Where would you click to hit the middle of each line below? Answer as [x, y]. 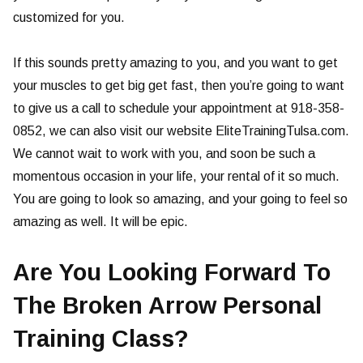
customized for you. [69, 18]
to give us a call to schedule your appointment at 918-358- [179, 109]
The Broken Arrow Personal [167, 306]
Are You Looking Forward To [172, 273]
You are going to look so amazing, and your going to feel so [180, 199]
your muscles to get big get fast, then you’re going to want [179, 86]
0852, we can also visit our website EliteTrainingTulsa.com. [181, 131]
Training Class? [101, 339]
